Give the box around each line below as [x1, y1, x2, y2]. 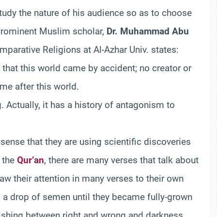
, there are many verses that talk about [44, 154, 199, 166]
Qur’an [17, 154, 44, 166]
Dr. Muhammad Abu [107, 25, 189, 37]
